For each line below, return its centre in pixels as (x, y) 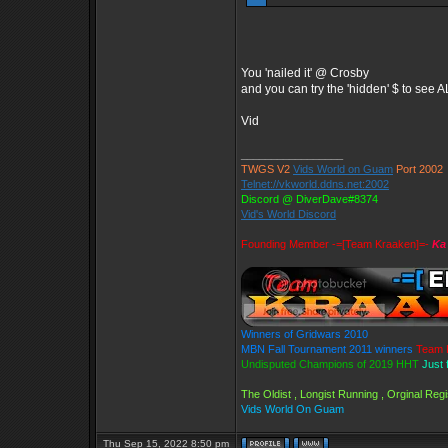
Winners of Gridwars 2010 (304, 334)
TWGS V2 (267, 169)
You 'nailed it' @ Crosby (305, 73)
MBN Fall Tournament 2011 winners (327, 349)
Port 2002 (418, 169)
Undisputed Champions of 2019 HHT (330, 364)
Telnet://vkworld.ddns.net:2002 (315, 184)
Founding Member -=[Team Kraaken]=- (336, 244)
